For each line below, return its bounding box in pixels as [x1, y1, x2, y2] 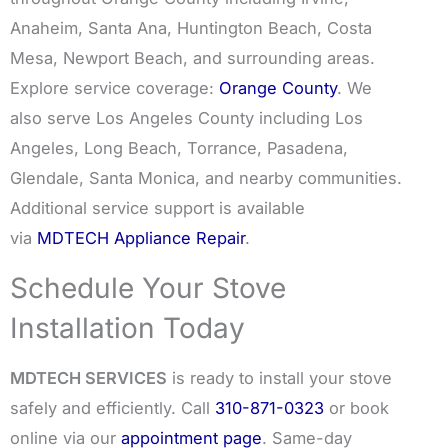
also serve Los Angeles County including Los [10, 108, 363, 129]
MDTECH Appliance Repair [37, 228, 245, 249]
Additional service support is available [10, 198, 305, 219]
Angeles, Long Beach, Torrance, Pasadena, [10, 138, 348, 159]
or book [324, 398, 389, 419]
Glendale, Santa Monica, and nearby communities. [10, 168, 402, 189]
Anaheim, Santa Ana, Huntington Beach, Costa [10, 18, 372, 39]
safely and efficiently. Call [10, 398, 215, 419]
